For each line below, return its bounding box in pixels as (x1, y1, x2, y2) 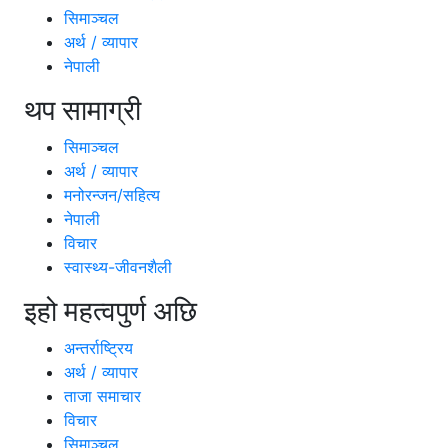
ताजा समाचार (64, 386, 141, 407)
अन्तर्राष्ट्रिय (64, 338, 133, 359)
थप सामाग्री (24, 93, 141, 128)
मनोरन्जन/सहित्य (64, 185, 160, 206)
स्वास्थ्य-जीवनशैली (64, 257, 172, 278)
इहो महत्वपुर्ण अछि (24, 294, 197, 329)
